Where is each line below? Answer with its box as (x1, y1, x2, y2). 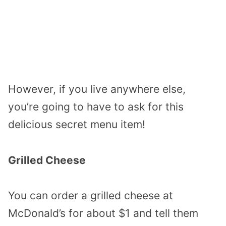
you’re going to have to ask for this (8, 100, 184, 113)
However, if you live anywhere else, (8, 82, 186, 95)
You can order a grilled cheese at (8, 189, 173, 202)
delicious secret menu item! (8, 118, 145, 131)
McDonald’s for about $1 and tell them (8, 207, 198, 220)
